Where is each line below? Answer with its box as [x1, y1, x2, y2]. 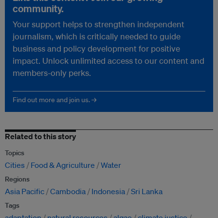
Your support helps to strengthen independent [13, 19, 184, 30]
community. [13, 2, 64, 15]
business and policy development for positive [13, 43, 180, 54]
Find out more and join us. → [13, 95, 96, 105]
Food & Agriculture [31, 160, 95, 170]
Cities [5, 160, 25, 170]
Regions [5, 175, 30, 184]
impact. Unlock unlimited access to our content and [13, 55, 204, 66]
